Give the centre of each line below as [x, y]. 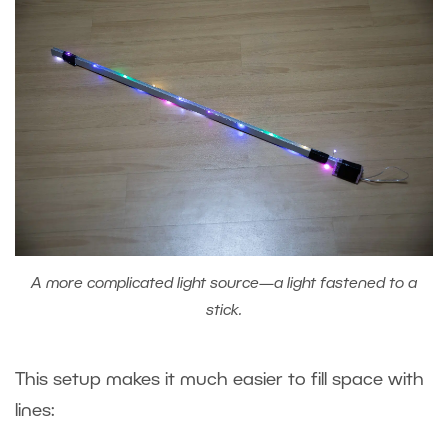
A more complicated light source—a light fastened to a [224, 283]
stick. [224, 310]
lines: [35, 410]
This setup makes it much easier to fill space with [219, 379]
